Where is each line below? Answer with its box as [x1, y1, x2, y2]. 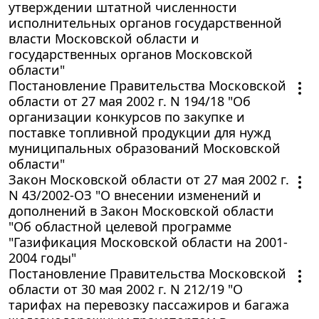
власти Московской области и [9, 29, 199, 47]
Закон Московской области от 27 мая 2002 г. [9, 170, 289, 188]
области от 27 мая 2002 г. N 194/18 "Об [9, 92, 251, 110]
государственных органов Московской [9, 45, 253, 63]
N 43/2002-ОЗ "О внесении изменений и [9, 186, 261, 204]
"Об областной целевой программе [9, 217, 231, 235]
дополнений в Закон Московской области [9, 202, 274, 219]
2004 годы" [9, 249, 76, 266]
